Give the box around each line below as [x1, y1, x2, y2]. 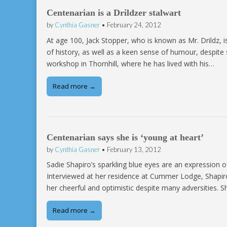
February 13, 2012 [107, 145, 161, 154]
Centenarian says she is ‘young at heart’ [47, 132, 204, 142]
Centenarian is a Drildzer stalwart [47, 7, 181, 18]
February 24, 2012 [107, 20, 161, 29]
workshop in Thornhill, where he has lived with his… [47, 58, 214, 68]
